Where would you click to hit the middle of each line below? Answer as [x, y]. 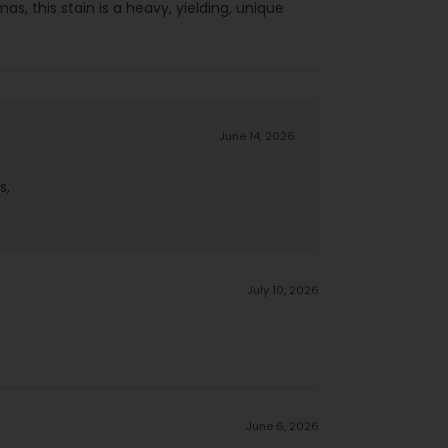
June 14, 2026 [257, 135]
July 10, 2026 [283, 289]
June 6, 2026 [283, 425]
